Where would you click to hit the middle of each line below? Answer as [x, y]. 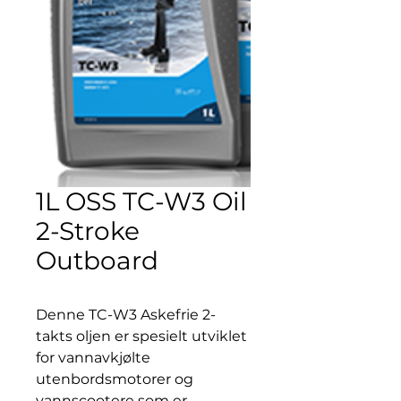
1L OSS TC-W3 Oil [141, 201]
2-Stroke [88, 231]
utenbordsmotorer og [115, 379]
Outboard [97, 260]
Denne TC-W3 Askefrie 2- [126, 315]
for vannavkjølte [93, 358]
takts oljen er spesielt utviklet [141, 336]
